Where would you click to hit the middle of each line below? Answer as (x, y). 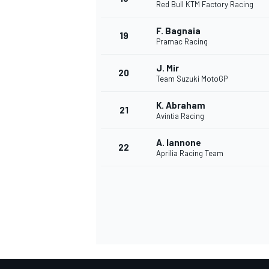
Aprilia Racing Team (190, 153)
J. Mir (168, 68)
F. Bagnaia (178, 31)
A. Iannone (179, 143)
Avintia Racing (180, 116)
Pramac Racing (182, 42)
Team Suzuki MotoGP (192, 79)
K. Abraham (181, 105)
